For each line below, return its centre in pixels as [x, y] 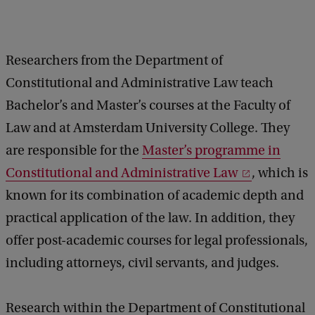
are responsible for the [74, 151]
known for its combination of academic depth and [155, 196]
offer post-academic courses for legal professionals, [157, 241]
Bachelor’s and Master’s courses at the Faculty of [148, 106]
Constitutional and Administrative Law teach [140, 83]
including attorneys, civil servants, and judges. [142, 263]
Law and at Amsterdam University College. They [148, 128]
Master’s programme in [211, 151]
